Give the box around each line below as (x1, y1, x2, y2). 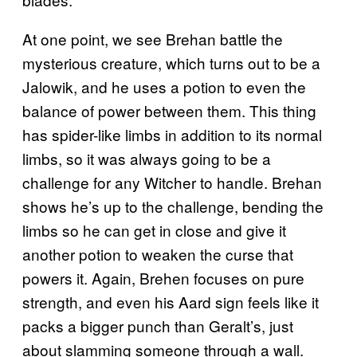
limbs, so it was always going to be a (22, 147, 271, 169)
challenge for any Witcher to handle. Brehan (22, 171, 322, 193)
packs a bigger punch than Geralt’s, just (22, 314, 293, 336)
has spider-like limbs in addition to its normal (22, 123, 322, 145)
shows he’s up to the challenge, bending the (22, 194, 324, 217)
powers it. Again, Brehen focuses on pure (22, 266, 304, 288)
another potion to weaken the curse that (22, 242, 293, 265)
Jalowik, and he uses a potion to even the (22, 75, 306, 97)
